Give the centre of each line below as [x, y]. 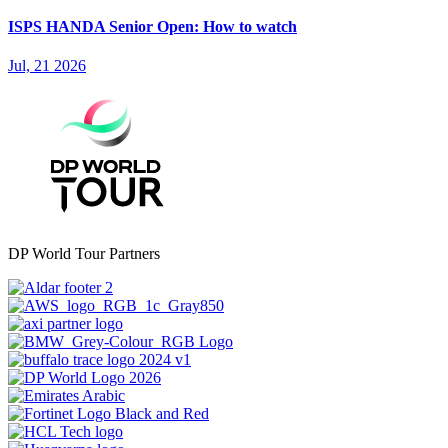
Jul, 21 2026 [47, 66]
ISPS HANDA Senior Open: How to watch [152, 27]
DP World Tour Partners [84, 254]
